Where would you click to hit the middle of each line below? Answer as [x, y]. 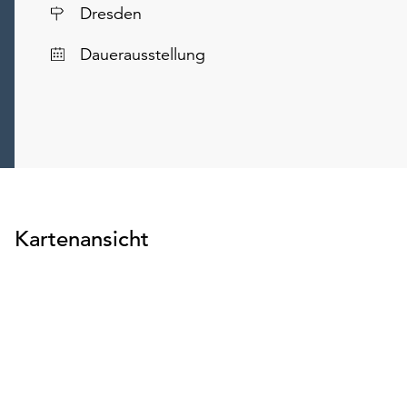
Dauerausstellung [143, 54]
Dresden [111, 13]
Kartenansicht [82, 238]
